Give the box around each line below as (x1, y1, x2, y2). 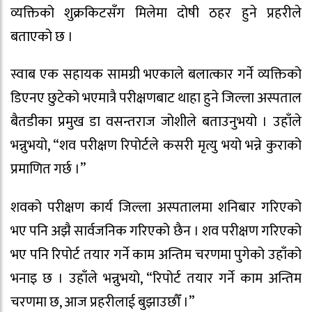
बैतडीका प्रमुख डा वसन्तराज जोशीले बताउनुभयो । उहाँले (10, 110, 302, 134)
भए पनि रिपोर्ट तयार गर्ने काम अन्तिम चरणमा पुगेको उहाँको (10, 243, 302, 267)
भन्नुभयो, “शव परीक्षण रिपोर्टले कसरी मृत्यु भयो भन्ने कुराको (10, 134, 302, 158)
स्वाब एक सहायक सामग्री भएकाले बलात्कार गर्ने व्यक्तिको (10, 63, 302, 87)
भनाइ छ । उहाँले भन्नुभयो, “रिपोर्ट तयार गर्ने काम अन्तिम (10, 267, 302, 291)
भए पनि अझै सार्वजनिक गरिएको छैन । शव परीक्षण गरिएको (10, 219, 302, 244)
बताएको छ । (10, 24, 73, 49)
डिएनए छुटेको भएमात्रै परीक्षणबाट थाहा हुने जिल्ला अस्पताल (10, 86, 302, 111)
